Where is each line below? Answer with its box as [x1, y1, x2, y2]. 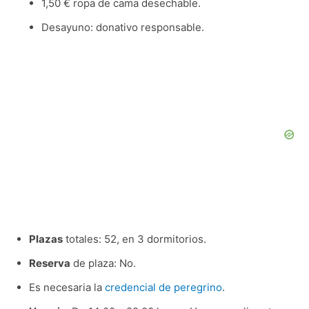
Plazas [28, 232, 63, 246]
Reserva [28, 256, 70, 270]
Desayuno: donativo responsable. [41, 20, 204, 34]
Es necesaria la [28, 280, 105, 294]
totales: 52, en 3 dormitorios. [62, 232, 206, 246]
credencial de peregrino [104, 280, 222, 294]
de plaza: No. [70, 256, 136, 270]
